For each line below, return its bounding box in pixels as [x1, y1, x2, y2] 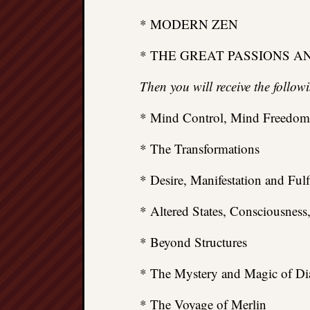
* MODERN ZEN [140, 15, 238, 33]
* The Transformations [140, 140, 259, 157]
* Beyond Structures [140, 233, 247, 250]
